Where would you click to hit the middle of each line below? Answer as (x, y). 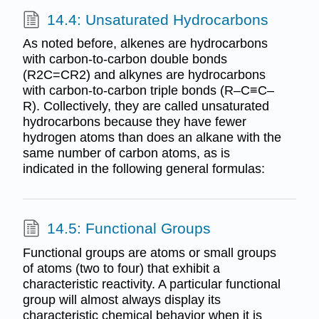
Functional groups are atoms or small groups (149, 252)
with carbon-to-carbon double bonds (125, 59)
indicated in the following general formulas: (143, 169)
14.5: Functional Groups (129, 229)
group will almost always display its (121, 299)
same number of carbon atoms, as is (126, 153)
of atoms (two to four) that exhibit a (121, 268)
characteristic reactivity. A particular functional (151, 284)
